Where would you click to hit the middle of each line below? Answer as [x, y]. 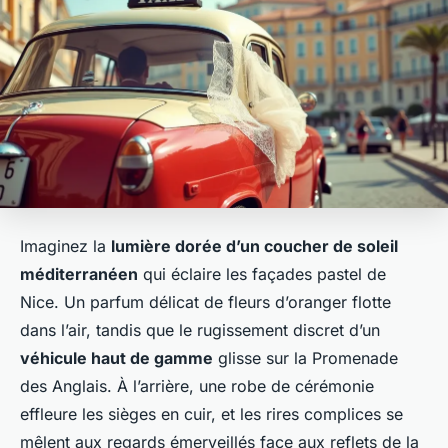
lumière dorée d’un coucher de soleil [254, 246]
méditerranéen [79, 274]
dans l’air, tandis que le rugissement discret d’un [200, 330]
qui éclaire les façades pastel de [262, 274]
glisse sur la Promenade [305, 358]
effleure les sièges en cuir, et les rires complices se [211, 414]
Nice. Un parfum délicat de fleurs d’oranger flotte [205, 302]
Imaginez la [65, 246]
